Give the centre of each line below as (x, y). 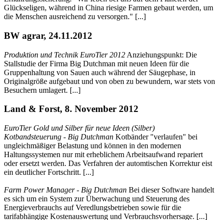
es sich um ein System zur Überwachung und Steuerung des (97, 198)
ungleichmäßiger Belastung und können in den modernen (93, 145)
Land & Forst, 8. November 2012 (71, 109)
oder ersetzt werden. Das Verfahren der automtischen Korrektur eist (108, 163)
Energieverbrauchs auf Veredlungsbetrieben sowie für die (93, 207)
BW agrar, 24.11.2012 (48, 35)
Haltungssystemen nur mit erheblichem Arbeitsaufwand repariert (103, 154)
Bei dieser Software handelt (170, 190)
